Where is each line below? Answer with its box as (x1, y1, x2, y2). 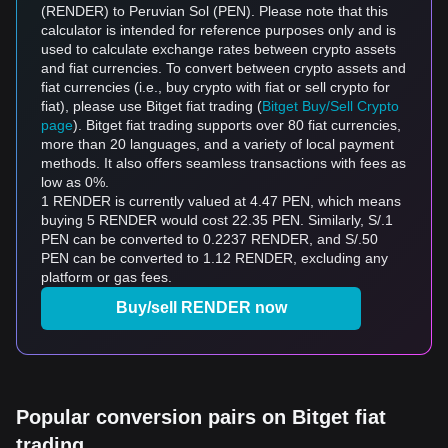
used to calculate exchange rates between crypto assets (41, 41, 396, 57)
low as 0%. (41, 174, 109, 190)
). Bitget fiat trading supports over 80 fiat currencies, (73, 117, 401, 133)
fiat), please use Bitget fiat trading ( (41, 98, 262, 114)
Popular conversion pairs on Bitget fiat (16, 406, 386, 428)
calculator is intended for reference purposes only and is (41, 22, 396, 38)
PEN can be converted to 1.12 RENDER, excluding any (41, 250, 388, 266)
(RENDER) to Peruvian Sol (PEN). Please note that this (41, 3, 388, 19)
